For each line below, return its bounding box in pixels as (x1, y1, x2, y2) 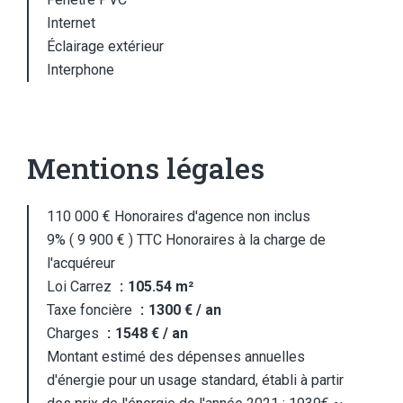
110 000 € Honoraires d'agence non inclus (47, 208, 310, 225)
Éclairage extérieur (47, 38, 164, 55)
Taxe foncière (47, 301, 136, 318)
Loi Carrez (47, 278, 115, 295)
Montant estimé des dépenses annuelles (47, 348, 305, 365)
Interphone (47, 61, 114, 78)
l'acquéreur (47, 255, 115, 272)
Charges (47, 325, 103, 342)
